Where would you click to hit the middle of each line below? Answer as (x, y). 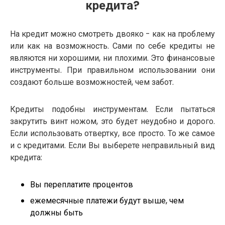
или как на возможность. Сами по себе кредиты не (113, 46)
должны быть (57, 212)
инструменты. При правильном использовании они (113, 70)
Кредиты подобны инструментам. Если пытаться (113, 109)
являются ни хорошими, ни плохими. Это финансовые (113, 58)
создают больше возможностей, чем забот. (92, 82)
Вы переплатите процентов (82, 184)
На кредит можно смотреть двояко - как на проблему (113, 34)
